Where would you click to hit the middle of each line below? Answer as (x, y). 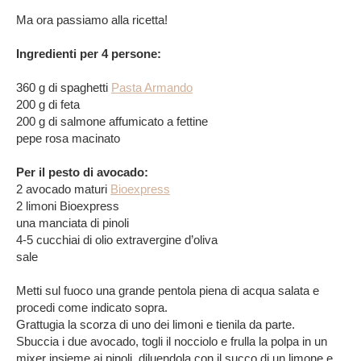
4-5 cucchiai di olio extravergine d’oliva (117, 239)
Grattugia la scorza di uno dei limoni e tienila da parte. (157, 324)
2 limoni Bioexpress (68, 205)
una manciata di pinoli (73, 222)
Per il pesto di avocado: (82, 172)
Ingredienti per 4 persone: (89, 53)
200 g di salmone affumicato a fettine (112, 121)
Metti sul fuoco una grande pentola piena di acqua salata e (168, 290)
